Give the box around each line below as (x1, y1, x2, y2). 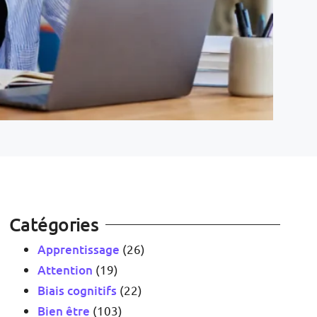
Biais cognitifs (37, 282, 117, 299)
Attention (37, 262, 93, 278)
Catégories (8, 212, 99, 236)
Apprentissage (37, 241, 120, 258)
